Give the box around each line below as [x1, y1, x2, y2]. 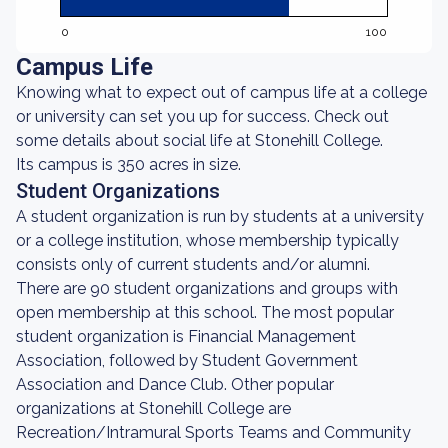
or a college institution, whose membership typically [16, 231, 399, 250]
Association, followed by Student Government [16, 351, 358, 370]
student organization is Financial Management [16, 327, 356, 346]
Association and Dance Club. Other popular [16, 375, 334, 394]
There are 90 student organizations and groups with [16, 279, 398, 298]
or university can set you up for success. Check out [16, 107, 389, 126]
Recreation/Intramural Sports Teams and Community [16, 423, 411, 442]
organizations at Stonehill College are [16, 399, 291, 418]
